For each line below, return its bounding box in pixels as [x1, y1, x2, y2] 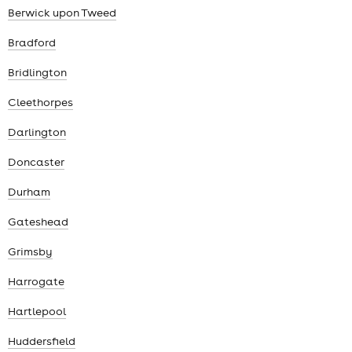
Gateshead [8, 214, 68, 229]
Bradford [8, 35, 56, 50]
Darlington [8, 125, 66, 140]
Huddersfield [8, 334, 75, 349]
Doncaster [8, 155, 64, 170]
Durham [8, 185, 50, 200]
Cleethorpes [8, 95, 73, 110]
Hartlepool [8, 304, 66, 319]
